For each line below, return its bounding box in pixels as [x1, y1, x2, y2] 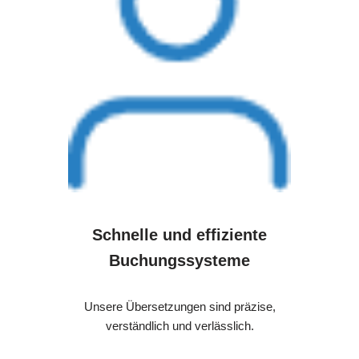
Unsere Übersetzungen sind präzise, [83, 299, 276, 313]
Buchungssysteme [109, 251, 250, 269]
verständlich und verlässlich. [105, 318, 254, 333]
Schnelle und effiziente [92, 225, 267, 244]
